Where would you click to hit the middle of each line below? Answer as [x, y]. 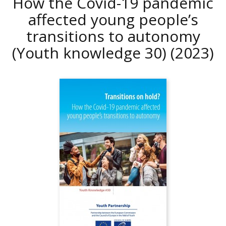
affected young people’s [113, 19]
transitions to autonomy [113, 36]
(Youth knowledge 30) [91, 53]
